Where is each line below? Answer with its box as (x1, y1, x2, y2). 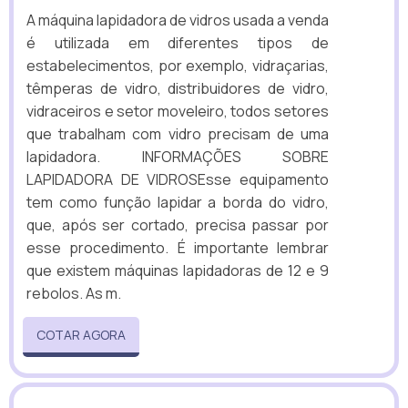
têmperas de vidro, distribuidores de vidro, (26, 78, 329, 99)
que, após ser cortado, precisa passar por (26, 215, 329, 236)
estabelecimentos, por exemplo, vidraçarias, (26, 56, 329, 76)
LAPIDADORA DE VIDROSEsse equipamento (26, 169, 329, 190)
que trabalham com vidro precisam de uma (26, 124, 329, 145)
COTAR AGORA (36, 326, 126, 344)
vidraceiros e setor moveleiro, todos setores (26, 101, 329, 122)
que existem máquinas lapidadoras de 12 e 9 (26, 260, 329, 281)
